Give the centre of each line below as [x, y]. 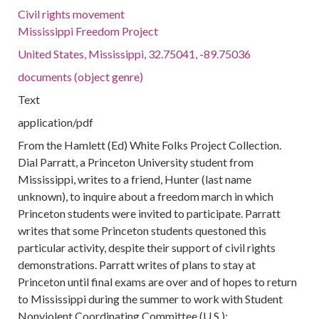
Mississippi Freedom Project [88, 31]
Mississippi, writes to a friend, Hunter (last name [135, 179]
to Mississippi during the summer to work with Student [151, 299]
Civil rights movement [72, 14]
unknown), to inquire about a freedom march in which [146, 196]
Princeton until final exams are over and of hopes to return [158, 282]
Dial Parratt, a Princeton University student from [136, 162]
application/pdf [56, 122]
